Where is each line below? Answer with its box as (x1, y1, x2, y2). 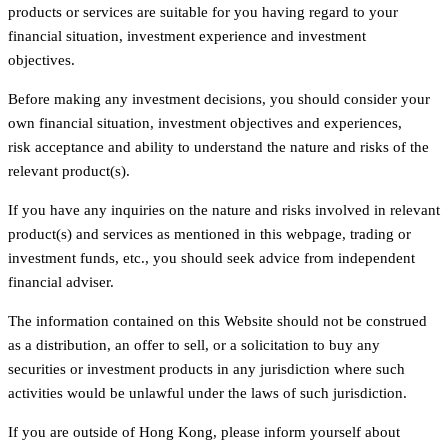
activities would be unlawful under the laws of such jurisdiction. (8, 384, 415, 401)
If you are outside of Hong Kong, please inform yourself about (8, 423, 400, 440)
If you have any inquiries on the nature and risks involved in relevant (8, 201, 440, 218)
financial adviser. (8, 273, 118, 290)
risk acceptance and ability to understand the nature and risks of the (8, 138, 429, 155)
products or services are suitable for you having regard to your (8, 3, 398, 20)
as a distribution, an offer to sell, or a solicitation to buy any (8, 336, 380, 353)
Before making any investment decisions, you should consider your (8, 90, 430, 107)
